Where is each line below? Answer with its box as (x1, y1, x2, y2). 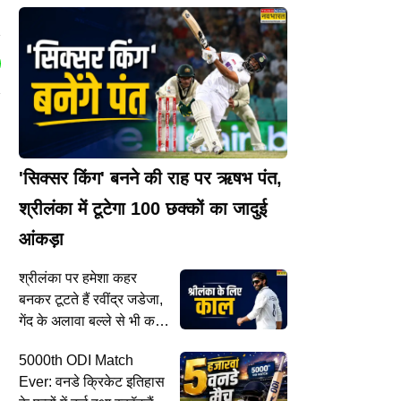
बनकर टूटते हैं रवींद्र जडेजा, (19, 291, 163, 307)
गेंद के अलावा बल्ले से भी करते (19, 312, 169, 328)
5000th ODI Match (19, 352, 133, 368)
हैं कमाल (19, 334, 61, 350)
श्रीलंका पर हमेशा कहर (19, 269, 137, 286)
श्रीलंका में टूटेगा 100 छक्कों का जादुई (19, 198, 267, 218)
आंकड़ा (19, 228, 64, 249)
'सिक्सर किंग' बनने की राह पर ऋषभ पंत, (19, 167, 282, 188)
